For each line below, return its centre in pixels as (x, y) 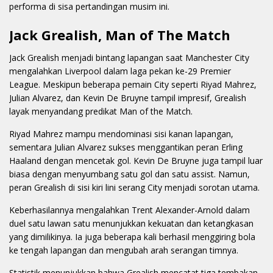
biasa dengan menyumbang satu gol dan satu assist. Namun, (129, 174)
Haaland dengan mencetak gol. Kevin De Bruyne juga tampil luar (136, 161)
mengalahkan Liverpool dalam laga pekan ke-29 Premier (120, 71)
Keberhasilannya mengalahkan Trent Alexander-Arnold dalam (129, 210)
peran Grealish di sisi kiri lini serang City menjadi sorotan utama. (134, 188)
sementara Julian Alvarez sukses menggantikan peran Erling (126, 147)
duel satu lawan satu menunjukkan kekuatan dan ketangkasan (131, 224)
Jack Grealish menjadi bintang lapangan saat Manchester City (129, 58)
